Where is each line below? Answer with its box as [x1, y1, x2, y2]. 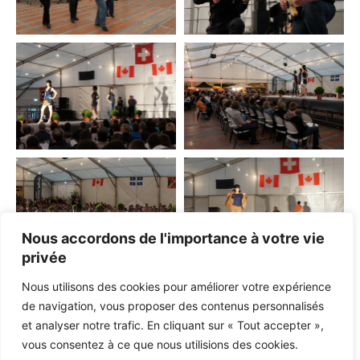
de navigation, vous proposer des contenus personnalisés [22, 299, 324, 313]
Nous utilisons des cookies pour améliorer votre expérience [22, 280, 331, 293]
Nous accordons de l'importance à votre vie [22, 230, 325, 247]
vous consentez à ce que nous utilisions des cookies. [22, 337, 298, 351]
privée [22, 249, 67, 266]
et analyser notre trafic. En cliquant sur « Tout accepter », [22, 318, 324, 332]
